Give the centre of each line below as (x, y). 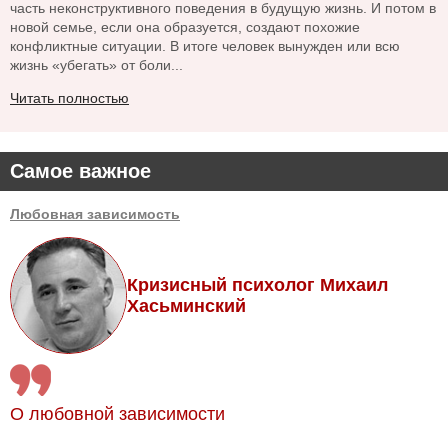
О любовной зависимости (117, 414)
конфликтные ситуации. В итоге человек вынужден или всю (205, 46)
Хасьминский (186, 305)
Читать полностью (69, 98)
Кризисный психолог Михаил (257, 284)
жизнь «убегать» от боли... (96, 65)
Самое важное (80, 171)
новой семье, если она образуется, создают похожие (185, 27)
